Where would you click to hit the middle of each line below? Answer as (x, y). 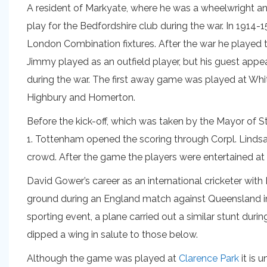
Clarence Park (209, 258)
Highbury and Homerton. (81, 97)
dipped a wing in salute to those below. (112, 235)
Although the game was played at (103, 258)
